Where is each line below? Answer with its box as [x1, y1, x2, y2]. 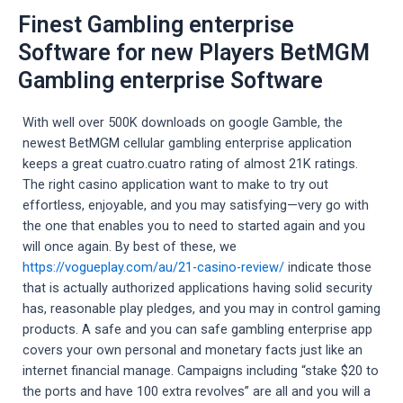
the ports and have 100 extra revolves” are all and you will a [22, 383, 371, 400]
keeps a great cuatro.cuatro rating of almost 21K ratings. [22, 156, 358, 173]
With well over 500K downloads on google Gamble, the [22, 114, 343, 131]
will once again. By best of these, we [22, 238, 237, 255]
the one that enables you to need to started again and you [22, 218, 365, 235]
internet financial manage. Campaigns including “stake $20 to [22, 363, 379, 380]
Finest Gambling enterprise [18, 12, 294, 39]
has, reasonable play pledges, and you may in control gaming [22, 300, 381, 318]
